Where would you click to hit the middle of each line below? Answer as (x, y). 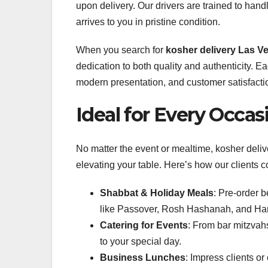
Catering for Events (144, 225)
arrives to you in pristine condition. (148, 22)
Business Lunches (143, 257)
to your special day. (141, 241)
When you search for (121, 50)
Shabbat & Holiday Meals (157, 193)
